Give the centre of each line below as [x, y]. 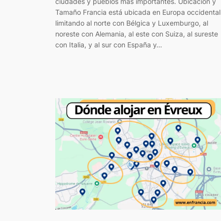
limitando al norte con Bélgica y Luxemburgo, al [132, 23]
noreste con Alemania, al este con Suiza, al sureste [137, 34]
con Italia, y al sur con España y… [109, 44]
